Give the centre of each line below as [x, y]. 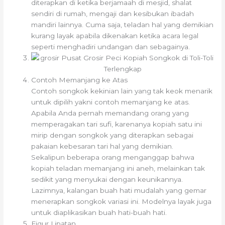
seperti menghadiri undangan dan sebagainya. [111, 47]
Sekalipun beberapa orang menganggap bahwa [113, 157]
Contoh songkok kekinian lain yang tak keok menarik [122, 91]
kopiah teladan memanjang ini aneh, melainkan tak [118, 168]
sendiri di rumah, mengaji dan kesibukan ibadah [113, 14]
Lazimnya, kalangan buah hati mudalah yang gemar [119, 191]
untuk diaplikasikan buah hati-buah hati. [99, 213]
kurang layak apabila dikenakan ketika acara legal [115, 36]
